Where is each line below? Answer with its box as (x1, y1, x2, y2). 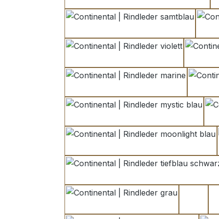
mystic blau (133, 112, 175, 122)
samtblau (129, 24, 163, 34)
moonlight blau (140, 141, 196, 152)
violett (123, 53, 146, 64)
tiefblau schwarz (143, 171, 205, 181)
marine (125, 83, 151, 93)
